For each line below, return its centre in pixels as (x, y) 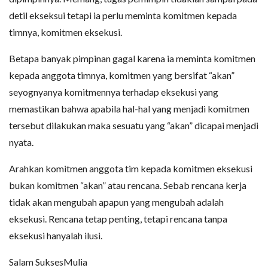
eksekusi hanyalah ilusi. (56, 235)
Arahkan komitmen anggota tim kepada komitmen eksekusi (131, 168)
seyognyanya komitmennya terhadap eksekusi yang (114, 92)
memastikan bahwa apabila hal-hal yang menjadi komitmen (129, 108)
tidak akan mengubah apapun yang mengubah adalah (116, 202)
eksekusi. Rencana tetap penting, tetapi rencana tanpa (118, 218)
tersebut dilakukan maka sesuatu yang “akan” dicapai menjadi (134, 125)
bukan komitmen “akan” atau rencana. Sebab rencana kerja (128, 185)
